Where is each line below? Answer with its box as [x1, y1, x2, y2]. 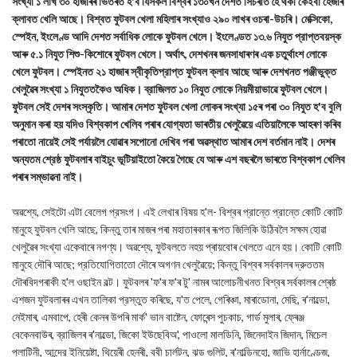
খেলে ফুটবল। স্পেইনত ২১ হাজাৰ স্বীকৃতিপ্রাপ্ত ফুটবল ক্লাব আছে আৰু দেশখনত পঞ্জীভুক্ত [12, 65, 336, 78]
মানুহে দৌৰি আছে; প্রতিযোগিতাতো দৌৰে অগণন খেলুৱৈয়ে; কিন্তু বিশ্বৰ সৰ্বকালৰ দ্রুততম [12, 257, 324, 271]
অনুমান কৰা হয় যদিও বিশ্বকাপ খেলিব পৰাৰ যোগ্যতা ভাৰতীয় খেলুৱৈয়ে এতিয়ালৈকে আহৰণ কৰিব [12, 117, 341, 131]
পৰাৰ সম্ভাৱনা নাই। [12, 170, 83, 183]
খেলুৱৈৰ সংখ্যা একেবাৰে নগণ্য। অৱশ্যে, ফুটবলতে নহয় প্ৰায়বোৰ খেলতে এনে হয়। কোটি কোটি [12, 240, 342, 253]
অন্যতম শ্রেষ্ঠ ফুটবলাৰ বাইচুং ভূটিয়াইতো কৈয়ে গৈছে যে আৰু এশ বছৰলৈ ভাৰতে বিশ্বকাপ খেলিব [12, 152, 345, 166]
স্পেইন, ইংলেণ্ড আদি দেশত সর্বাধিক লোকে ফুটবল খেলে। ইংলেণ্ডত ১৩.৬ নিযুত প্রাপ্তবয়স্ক [12, 29, 341, 43]
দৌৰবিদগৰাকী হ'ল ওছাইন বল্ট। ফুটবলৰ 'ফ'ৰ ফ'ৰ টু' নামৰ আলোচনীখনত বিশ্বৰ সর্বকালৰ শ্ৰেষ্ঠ [12, 275, 336, 288]
